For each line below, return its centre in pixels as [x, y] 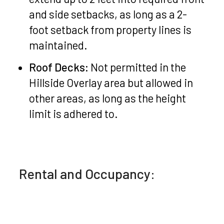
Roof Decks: [59, 67]
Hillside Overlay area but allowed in [111, 82]
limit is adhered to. [74, 113]
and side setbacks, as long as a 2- [108, 14]
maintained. [58, 45]
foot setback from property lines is [110, 29]
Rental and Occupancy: [87, 173]
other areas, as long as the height [108, 98]
